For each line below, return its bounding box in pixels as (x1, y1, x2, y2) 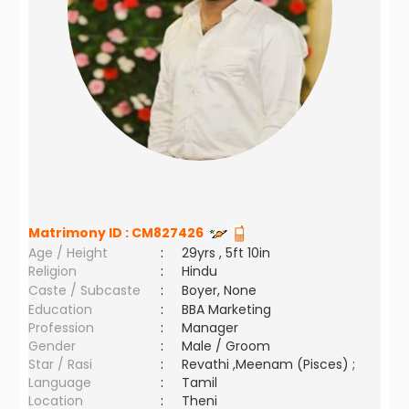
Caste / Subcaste (28, 281, 142, 299)
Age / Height (28, 244, 109, 262)
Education (28, 300, 93, 319)
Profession (28, 319, 95, 337)
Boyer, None (182, 281, 257, 299)
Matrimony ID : (28, 224, 132, 242)
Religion (28, 262, 78, 280)
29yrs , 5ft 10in (182, 244, 271, 262)
